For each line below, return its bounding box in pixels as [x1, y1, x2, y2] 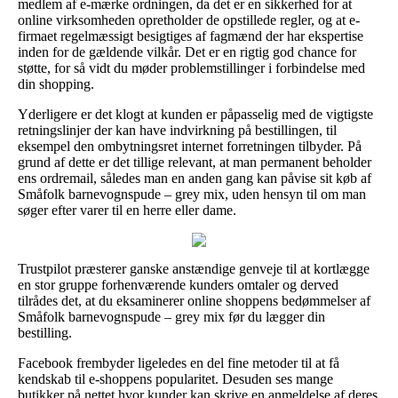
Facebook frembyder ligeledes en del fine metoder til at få [18, 354, 339, 370]
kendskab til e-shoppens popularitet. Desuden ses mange [18, 370, 333, 386]
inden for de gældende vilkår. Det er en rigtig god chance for [18, 44, 356, 60]
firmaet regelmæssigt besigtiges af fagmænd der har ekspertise [18, 28, 363, 44]
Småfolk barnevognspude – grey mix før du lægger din [18, 308, 325, 324]
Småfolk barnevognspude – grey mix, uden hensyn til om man [18, 186, 366, 202]
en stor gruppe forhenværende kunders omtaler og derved [18, 276, 338, 292]
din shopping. [18, 76, 94, 92]
